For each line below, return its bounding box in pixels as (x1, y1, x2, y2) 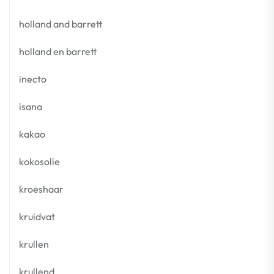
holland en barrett (19, 45, 97, 57)
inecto (19, 73, 46, 85)
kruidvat (19, 210, 55, 223)
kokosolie (19, 155, 60, 168)
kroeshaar (19, 183, 64, 195)
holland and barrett (19, 18, 102, 30)
